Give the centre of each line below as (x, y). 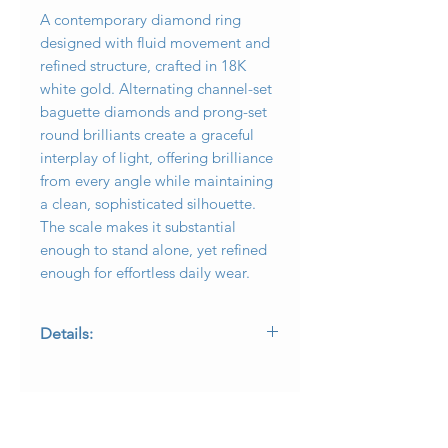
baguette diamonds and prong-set (153, 111)
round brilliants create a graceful (147, 134)
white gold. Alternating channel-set (156, 88)
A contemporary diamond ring (140, 19)
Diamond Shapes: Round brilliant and (157, 432)
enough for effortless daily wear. (145, 272)
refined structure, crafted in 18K (143, 65)
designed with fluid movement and (155, 42)
